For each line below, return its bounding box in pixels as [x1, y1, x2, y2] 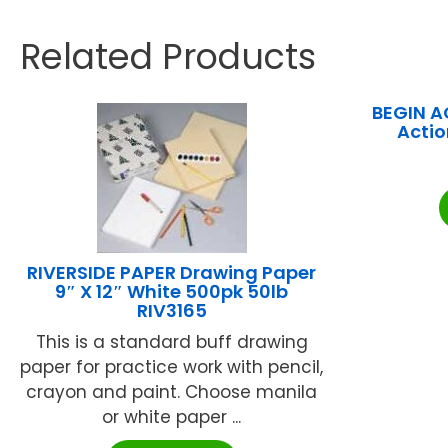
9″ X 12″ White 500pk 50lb [55, 278, 289, 304]
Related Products [20, 31, 316, 81]
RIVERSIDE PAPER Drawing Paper [27, 259, 317, 285]
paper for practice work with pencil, [20, 354, 324, 379]
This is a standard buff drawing [35, 329, 308, 354]
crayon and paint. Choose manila [26, 379, 318, 404]
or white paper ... [102, 404, 242, 429]
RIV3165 [136, 297, 207, 323]
